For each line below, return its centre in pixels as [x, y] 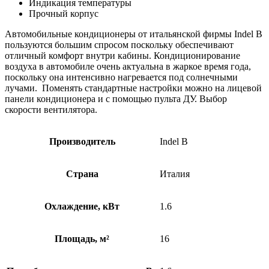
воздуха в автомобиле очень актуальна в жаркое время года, [128, 67]
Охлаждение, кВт [82, 207]
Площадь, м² [82, 239]
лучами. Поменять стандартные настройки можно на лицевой [133, 88]
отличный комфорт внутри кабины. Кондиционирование [122, 56]
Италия [175, 174]
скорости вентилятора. [51, 110]
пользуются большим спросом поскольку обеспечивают [119, 45]
